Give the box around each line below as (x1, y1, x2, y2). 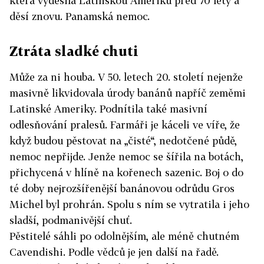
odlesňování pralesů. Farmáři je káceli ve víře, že (9, 118, 240, 131)
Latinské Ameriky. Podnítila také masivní (9, 102, 207, 115)
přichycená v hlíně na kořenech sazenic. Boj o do (9, 166, 243, 179)
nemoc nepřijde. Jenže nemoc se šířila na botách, (9, 150, 243, 163)
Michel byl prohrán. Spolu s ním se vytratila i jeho (9, 197, 249, 210)
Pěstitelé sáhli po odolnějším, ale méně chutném (9, 229, 239, 242)
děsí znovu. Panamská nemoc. (9, 9, 150, 22)
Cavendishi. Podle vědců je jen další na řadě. (9, 245, 219, 258)
